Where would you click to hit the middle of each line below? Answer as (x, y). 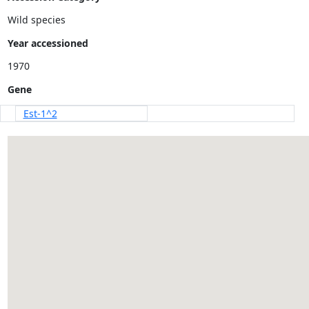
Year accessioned (48, 43)
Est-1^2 (40, 113)
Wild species (36, 20)
